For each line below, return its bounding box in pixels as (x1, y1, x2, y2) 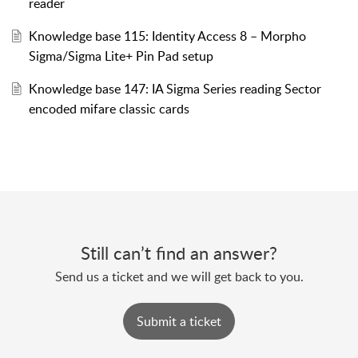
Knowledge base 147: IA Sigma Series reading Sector (28, 79, 321, 97)
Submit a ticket (137, 312, 221, 330)
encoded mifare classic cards (28, 99, 189, 117)
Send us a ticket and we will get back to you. (54, 267, 304, 285)
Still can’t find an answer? (81, 240, 277, 265)
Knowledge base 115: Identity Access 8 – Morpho (28, 26, 306, 45)
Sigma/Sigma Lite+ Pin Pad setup (28, 46, 213, 65)
